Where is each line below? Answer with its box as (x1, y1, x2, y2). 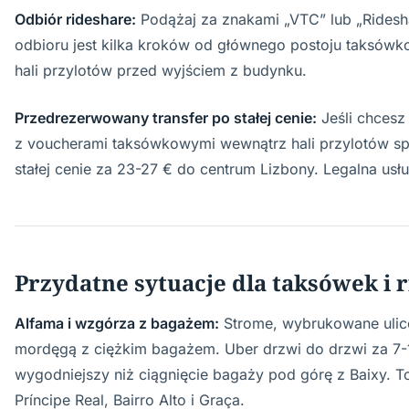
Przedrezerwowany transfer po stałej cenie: (15, 109, 317, 127)
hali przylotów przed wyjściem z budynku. (15, 61, 307, 79)
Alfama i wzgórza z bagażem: (15, 314, 219, 332)
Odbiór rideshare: (15, 10, 136, 28)
